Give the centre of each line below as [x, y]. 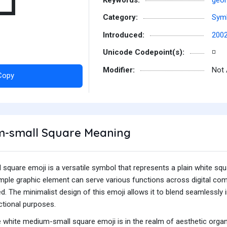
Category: [120, 17]
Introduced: [124, 35]
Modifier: [119, 70]
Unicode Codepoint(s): [144, 52]
